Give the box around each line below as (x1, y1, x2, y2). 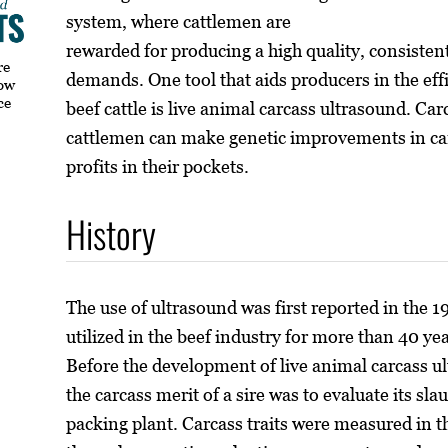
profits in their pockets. (66, 155, 250, 177)
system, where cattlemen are (66, 10, 292, 32)
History (66, 207, 157, 262)
